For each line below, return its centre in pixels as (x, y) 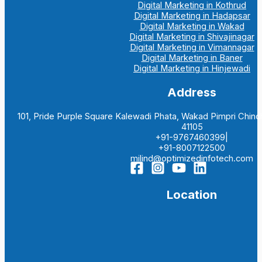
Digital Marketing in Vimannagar (192, 47)
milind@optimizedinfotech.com (192, 159)
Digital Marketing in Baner (192, 58)
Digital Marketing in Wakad (192, 26)
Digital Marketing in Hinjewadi (192, 68)
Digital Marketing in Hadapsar (192, 16)
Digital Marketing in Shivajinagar (192, 37)
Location (192, 194)
